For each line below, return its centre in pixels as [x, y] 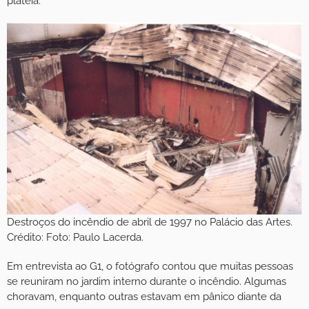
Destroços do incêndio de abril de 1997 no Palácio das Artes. [150, 222]
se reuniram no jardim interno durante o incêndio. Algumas [147, 281]
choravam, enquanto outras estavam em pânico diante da [144, 296]
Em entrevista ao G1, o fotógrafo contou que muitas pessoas [150, 266]
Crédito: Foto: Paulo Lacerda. [75, 237]
